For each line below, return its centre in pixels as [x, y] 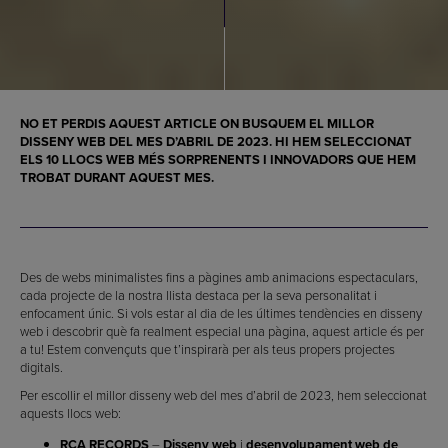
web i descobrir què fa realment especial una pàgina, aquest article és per [222, 330]
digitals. [41, 366]
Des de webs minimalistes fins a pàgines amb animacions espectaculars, [219, 276]
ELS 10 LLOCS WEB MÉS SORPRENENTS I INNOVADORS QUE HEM [218, 159]
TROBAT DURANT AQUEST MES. [117, 177]
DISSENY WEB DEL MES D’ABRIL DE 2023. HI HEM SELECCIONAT [216, 141]
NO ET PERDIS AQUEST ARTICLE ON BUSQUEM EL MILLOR [197, 123]
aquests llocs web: [70, 412]
